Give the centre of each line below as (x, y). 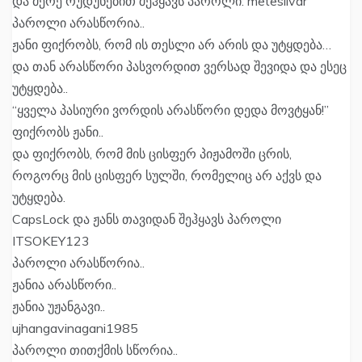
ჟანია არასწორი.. (64, 285)
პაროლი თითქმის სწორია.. (95, 350)
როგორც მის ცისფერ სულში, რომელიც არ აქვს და (167, 176)
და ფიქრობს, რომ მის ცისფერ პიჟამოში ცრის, (152, 154)
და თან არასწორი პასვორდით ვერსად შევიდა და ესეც (179, 67)
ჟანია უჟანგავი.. (59, 307)
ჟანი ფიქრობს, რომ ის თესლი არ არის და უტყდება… (172, 45)
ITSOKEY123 (51, 241)
